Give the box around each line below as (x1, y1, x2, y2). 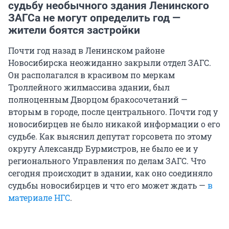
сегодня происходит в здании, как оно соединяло (8, 168, 213, 179)
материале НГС (8, 192, 70, 203)
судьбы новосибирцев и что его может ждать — (8, 180, 208, 191)
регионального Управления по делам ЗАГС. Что (8, 155, 206, 167)
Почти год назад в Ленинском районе (8, 45, 165, 56)
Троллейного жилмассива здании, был (8, 82, 170, 93)
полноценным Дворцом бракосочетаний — (8, 94, 188, 105)
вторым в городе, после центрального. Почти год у (8, 106, 218, 118)
